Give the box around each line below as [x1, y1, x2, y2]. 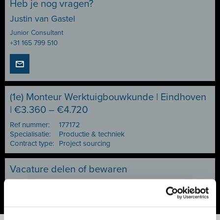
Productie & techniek [59, 130, 125, 138]
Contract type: [10, 139, 54, 148]
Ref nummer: [10, 120, 50, 129]
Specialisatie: [10, 130, 51, 138]
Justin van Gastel [10, 13, 75, 24]
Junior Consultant [10, 28, 63, 37]
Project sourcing [59, 139, 110, 148]
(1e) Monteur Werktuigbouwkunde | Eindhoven [10, 91, 206, 103]
